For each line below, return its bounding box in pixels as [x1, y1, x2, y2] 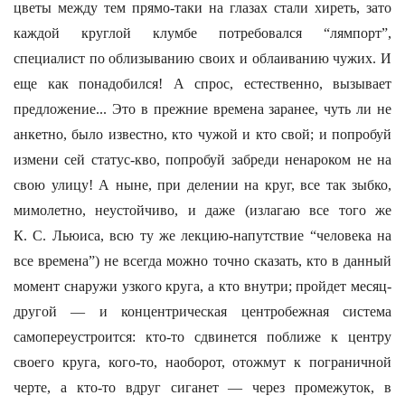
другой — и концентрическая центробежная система [14, 304, 391, 319]
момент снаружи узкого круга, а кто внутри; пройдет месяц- [14, 278, 391, 294]
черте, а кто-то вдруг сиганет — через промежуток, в [14, 380, 391, 395]
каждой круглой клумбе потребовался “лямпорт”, [14, 25, 391, 41]
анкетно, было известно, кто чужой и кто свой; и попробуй [14, 127, 391, 142]
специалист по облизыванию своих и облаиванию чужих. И [14, 51, 391, 66]
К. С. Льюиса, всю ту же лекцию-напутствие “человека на [14, 228, 391, 243]
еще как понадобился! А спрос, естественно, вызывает [14, 76, 391, 91]
